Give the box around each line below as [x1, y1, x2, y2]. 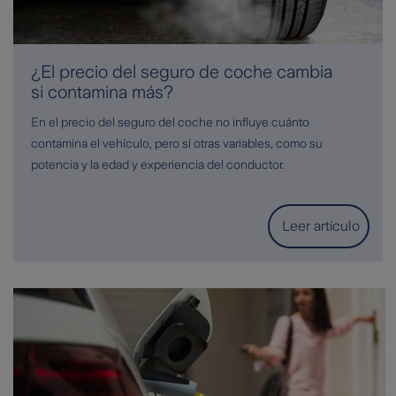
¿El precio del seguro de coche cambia [31, 62, 332, 82]
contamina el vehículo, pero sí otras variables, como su [31, 136, 323, 151]
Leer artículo [281, 218, 360, 234]
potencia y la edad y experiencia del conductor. [31, 157, 285, 172]
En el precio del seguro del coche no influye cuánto [31, 115, 309, 130]
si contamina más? [31, 82, 173, 103]
